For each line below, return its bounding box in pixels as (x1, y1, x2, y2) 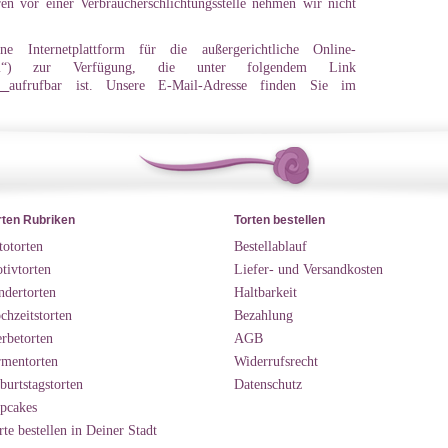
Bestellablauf (234, 238, 307, 254)
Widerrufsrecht (234, 353, 318, 369)
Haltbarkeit (234, 284, 297, 300)
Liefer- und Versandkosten (234, 261, 383, 277)
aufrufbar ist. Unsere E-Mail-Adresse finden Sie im (9, 77, 357, 93)
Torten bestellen (234, 213, 325, 227)
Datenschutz (234, 376, 302, 392)
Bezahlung (234, 307, 293, 323)
